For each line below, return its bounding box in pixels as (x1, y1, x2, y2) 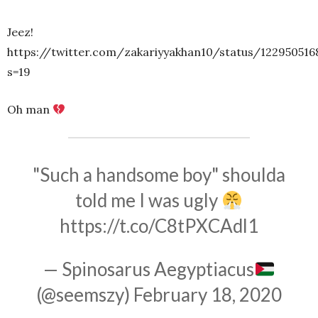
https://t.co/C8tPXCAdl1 (60, 214, 258, 238)
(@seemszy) (36, 283, 133, 307)
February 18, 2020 (133, 283, 282, 307)
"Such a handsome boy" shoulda (33, 163, 285, 187)
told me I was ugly (75, 189, 222, 212)
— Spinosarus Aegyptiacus (43, 258, 254, 281)
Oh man (7, 102, 53, 117)
